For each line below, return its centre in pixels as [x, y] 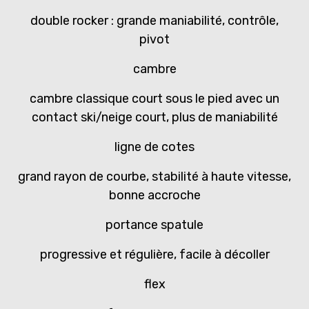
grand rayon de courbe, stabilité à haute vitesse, [154, 177]
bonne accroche [154, 196]
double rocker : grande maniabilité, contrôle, [154, 21]
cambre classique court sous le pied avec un [154, 99]
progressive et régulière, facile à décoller [154, 255]
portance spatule [154, 225]
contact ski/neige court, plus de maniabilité [154, 118]
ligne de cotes [154, 147]
